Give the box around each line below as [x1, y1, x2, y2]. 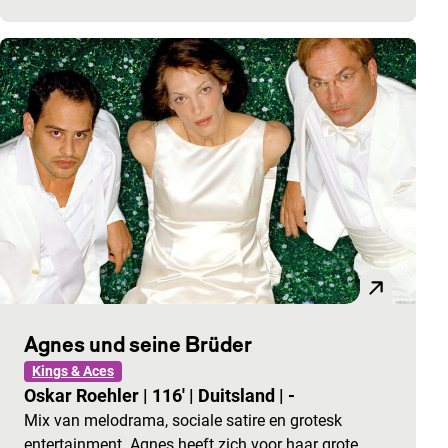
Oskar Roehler [24, 385, 143, 407]
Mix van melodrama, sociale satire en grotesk [24, 411, 342, 431]
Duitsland [198, 385, 279, 407]
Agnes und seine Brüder [24, 331, 252, 358]
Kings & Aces [32, 363, 114, 380]
